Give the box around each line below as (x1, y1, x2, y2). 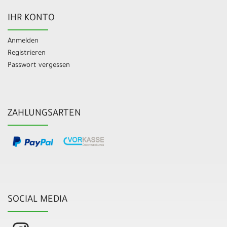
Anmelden (8, 37, 39, 46)
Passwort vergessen (8, 62, 70, 70)
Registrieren (8, 50, 46, 58)
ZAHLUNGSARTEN (8, 109, 81, 120)
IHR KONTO (8, 14, 55, 24)
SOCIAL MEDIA (8, 195, 67, 205)
